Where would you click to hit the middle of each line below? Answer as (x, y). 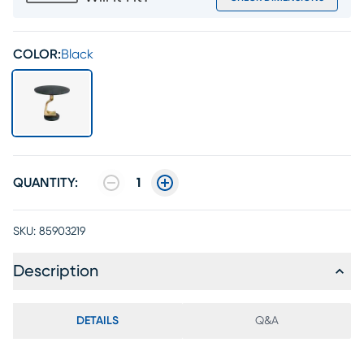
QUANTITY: (45, 183)
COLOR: (37, 54)
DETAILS (97, 321)
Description (56, 271)
